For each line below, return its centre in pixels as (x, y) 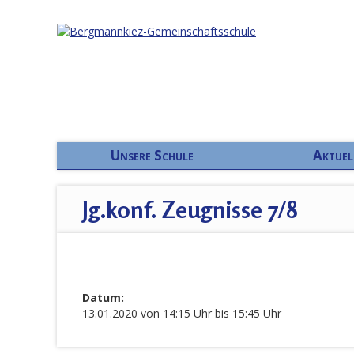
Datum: (103, 298)
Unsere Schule (152, 155)
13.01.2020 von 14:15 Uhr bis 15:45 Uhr (182, 313)
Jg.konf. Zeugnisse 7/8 (190, 209)
